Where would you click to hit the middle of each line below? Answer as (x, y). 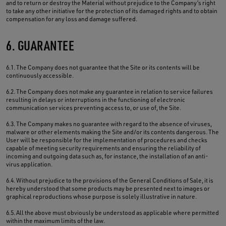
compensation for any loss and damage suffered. (72, 19)
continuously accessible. (40, 75)
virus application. (29, 164)
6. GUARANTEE (40, 45)
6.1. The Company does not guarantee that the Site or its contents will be (103, 67)
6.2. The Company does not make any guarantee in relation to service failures (109, 92)
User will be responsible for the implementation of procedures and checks (107, 140)
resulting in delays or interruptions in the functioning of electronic (96, 100)
